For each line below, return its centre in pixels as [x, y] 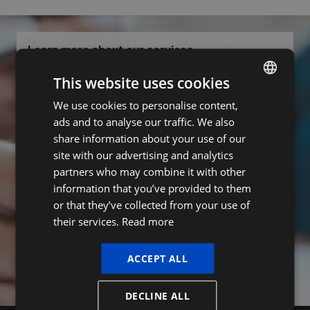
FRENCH [250, 127]
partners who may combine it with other [150, 171]
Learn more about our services [110, 51]
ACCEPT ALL [157, 258]
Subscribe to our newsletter [103, 136]
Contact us [68, 92]
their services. [86, 221]
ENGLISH [251, 150]
